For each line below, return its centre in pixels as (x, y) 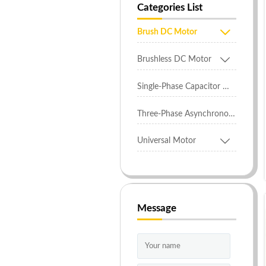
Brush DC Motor (167, 32)
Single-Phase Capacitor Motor (226, 86)
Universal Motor (166, 141)
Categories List (170, 8)
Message (156, 208)
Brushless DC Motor (174, 60)
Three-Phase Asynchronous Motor (232, 114)
